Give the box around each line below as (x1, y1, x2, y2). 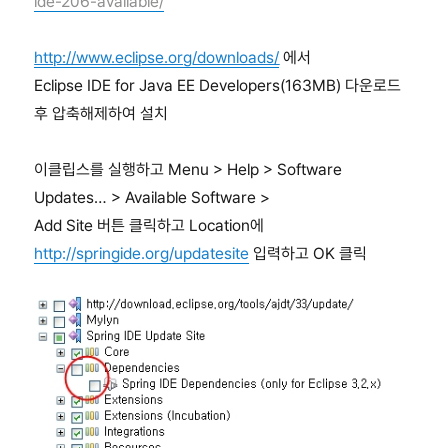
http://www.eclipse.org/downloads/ (34, 48, 280, 68)
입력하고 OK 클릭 (249, 244, 368, 264)
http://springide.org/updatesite (34, 244, 250, 264)
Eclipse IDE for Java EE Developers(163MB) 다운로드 (34, 76, 402, 96)
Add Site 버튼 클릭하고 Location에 (34, 216, 265, 236)
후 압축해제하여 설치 (34, 104, 169, 124)
